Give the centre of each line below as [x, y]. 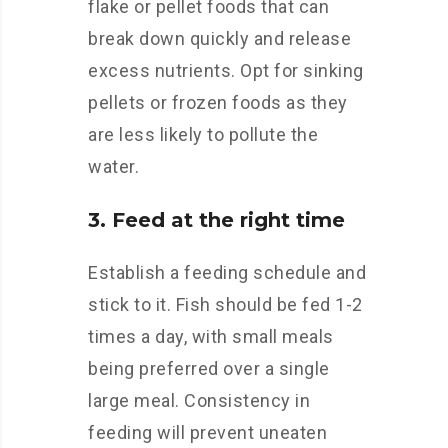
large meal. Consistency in [199, 400]
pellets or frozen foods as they [218, 102]
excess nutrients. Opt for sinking [226, 70]
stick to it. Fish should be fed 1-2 [225, 304]
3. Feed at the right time [216, 220]
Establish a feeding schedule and [227, 272]
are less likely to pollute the [203, 134]
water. [113, 166]
